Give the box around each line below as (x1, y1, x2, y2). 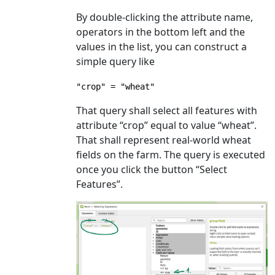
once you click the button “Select (76, 162, 227, 176)
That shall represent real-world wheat (76, 133, 251, 147)
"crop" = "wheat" (76, 81, 155, 91)
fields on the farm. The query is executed (76, 147, 265, 161)
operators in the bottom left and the (76, 25, 245, 39)
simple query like (76, 54, 155, 68)
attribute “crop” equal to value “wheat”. (76, 118, 257, 132)
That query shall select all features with (76, 103, 257, 117)
